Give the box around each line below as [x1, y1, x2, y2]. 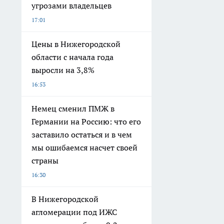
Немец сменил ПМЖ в [31, 103, 114, 113]
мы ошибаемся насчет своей [31, 142, 137, 152]
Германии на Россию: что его [31, 116, 141, 126]
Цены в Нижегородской [31, 38, 120, 49]
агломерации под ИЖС [31, 206, 117, 217]
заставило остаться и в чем [31, 129, 132, 139]
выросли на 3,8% [31, 64, 94, 75]
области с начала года [31, 51, 113, 62]
